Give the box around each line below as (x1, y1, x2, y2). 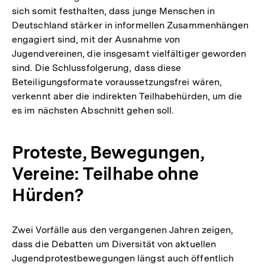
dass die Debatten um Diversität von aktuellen (12, 238, 216, 250)
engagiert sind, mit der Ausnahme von (12, 33, 180, 45)
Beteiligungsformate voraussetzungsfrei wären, (12, 76, 222, 88)
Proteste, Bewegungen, (12, 141, 203, 163)
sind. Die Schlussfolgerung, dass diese (12, 62, 182, 73)
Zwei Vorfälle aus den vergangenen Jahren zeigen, (12, 224, 234, 235)
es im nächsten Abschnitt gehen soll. (12, 104, 174, 116)
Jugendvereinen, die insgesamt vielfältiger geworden (12, 47, 247, 59)
